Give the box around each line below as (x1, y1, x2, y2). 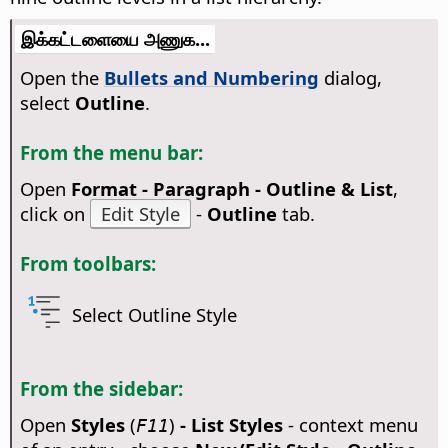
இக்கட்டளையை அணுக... (20, 26, 210, 52)
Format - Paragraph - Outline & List (70, 175, 393, 201)
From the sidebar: (19, 375, 183, 401)
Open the (19, 65, 104, 91)
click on (19, 200, 90, 226)
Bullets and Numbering (103, 65, 319, 91)
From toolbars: (19, 250, 156, 276)
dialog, (318, 65, 382, 91)
